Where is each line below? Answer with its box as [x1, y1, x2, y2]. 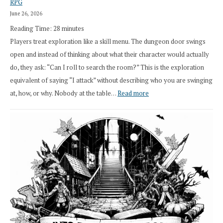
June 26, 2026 [10, 9, 42, 17]
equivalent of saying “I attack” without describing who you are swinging [10, 76, 213, 85]
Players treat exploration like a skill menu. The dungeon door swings [10, 37, 206, 46]
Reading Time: [10, 24, 53, 33]
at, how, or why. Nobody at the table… [10, 89, 117, 98]
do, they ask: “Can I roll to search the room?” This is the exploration [10, 63, 204, 72]
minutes [62, 24, 84, 33]
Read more [117, 89, 149, 98]
